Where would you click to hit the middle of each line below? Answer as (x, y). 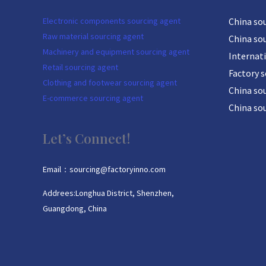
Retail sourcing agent (80, 67)
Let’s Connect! (86, 139)
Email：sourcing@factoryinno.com (104, 170)
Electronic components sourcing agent (112, 21)
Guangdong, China (75, 209)
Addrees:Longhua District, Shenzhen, (108, 193)
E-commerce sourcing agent (93, 98)
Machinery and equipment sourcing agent (116, 52)
